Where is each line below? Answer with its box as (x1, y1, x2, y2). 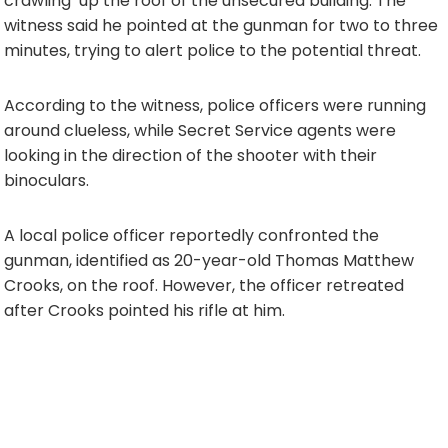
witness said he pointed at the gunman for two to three (4, 13, 438, 37)
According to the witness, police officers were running (4, 93, 426, 117)
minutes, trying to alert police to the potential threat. (4, 38, 421, 62)
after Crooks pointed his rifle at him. (4, 298, 285, 322)
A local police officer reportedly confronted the (4, 223, 379, 247)
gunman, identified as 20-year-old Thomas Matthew (4, 248, 414, 272)
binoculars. (4, 168, 89, 192)
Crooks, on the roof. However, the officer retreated (4, 273, 404, 297)
